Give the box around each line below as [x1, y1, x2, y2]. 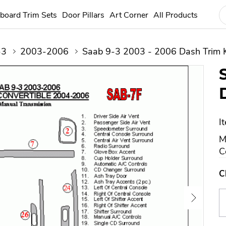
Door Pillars [62, 10, 104, 21]
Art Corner [109, 10, 148, 21]
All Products [153, 10, 198, 21]
